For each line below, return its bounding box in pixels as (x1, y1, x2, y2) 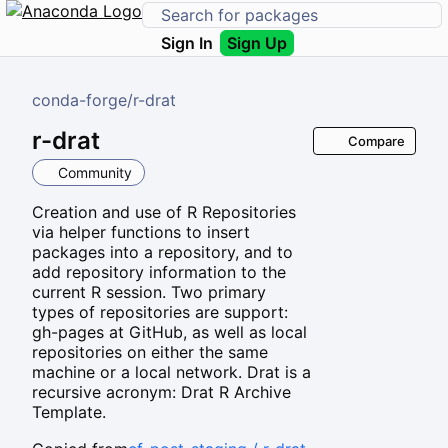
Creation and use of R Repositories (32, 201, 296, 222)
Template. (32, 401, 106, 422)
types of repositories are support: (32, 301, 288, 322)
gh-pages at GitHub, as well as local (32, 321, 307, 342)
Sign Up (227, 33, 287, 53)
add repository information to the (32, 261, 286, 282)
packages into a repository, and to (32, 241, 293, 262)
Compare (348, 133, 405, 149)
